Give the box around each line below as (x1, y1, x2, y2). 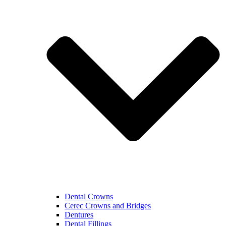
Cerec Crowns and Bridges (65, 201, 151, 210)
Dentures (65, 210, 93, 219)
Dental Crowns (65, 192, 113, 201)
